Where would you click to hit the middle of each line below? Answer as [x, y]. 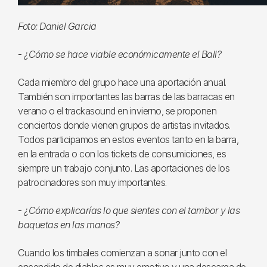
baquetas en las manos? [69, 225]
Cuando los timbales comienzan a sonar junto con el [122, 253]
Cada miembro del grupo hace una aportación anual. [122, 83]
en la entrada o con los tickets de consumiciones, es [122, 154]
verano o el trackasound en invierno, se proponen [117, 111]
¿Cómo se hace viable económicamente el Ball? [122, 55]
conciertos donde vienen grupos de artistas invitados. [124, 125]
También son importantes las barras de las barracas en [126, 97]
